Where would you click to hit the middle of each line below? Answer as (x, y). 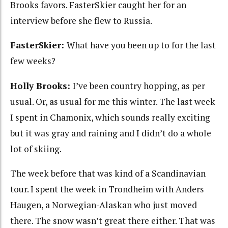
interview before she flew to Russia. (81, 20)
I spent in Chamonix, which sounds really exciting (110, 117)
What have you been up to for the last (141, 45)
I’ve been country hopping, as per (139, 85)
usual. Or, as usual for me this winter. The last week (113, 101)
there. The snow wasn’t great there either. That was (113, 221)
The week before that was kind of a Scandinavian (108, 173)
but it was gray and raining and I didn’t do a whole (111, 133)
